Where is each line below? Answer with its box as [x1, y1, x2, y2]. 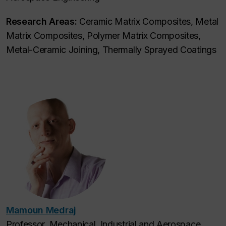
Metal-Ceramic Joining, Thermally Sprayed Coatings [6, 44, 216, 55]
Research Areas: [6, 16, 77, 27]
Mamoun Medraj [6, 204, 76, 215]
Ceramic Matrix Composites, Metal [77, 16, 218, 27]
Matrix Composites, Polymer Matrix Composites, [6, 30, 201, 41]
